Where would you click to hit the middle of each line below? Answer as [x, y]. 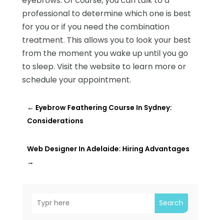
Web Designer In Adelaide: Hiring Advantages [108, 149]
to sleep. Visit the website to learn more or [104, 66]
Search [171, 203]
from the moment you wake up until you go [105, 53]
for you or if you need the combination [96, 27]
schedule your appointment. [76, 80]
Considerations [55, 121]
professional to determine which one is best [106, 13]
